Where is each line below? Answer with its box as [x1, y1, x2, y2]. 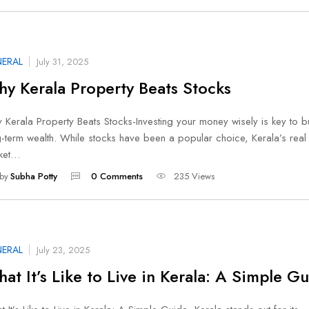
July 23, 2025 [37, 243, 90, 257]
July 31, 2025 [37, 54, 88, 68]
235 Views [173, 170, 215, 183]
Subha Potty [10, 170, 58, 183]
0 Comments [90, 170, 143, 183]
